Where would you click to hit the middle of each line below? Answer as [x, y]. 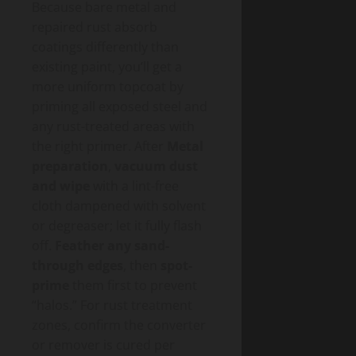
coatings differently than [105, 46]
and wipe [61, 186]
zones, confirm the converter [119, 325]
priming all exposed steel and [120, 106]
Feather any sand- [112, 245]
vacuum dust [156, 166]
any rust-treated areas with [113, 126]
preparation [70, 166]
